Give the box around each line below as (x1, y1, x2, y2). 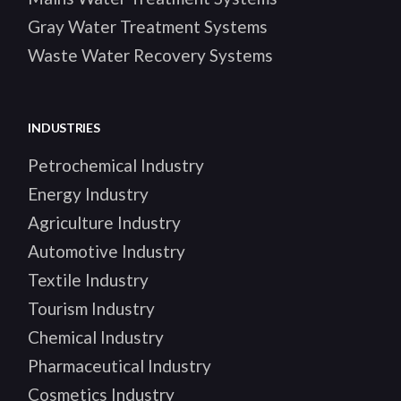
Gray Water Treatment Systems (28, 16, 269, 38)
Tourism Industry (28, 298, 156, 320)
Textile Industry (28, 269, 149, 291)
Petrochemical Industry (28, 155, 205, 176)
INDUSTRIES (28, 120, 100, 136)
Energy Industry (28, 183, 149, 205)
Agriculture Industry (28, 212, 182, 234)
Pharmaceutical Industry (28, 355, 212, 377)
